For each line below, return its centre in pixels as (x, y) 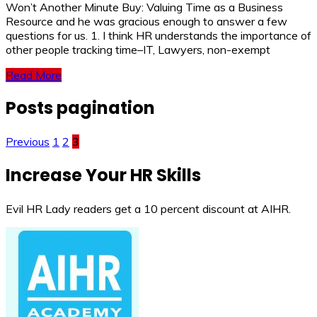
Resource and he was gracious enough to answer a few (146, 21)
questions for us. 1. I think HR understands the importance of (158, 35)
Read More (34, 75)
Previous (28, 142)
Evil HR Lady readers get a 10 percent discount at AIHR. (148, 209)
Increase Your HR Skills (103, 175)
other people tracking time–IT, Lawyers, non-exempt (138, 49)
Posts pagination (80, 108)
